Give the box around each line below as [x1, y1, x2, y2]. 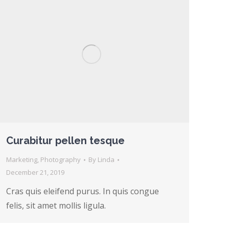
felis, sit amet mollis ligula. [6, 200, 106, 212]
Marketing [6, 155, 37, 165]
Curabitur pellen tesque [6, 134, 125, 147]
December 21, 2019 [6, 168, 64, 177]
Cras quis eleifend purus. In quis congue [6, 186, 159, 197]
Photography [40, 155, 81, 165]
